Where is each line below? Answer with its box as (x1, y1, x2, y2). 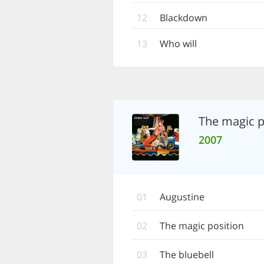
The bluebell (160, 248, 214, 261)
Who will (160, 37, 197, 50)
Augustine (160, 190, 204, 203)
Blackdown (160, 11, 207, 24)
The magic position (160, 219, 244, 232)
